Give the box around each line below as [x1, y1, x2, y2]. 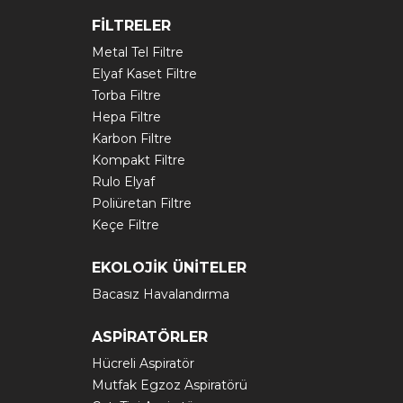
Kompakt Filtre [92, 152, 185, 168]
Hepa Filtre [92, 109, 161, 125]
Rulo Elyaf [92, 174, 155, 190]
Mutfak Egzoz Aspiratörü [92, 377, 247, 393]
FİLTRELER [92, 17, 171, 34]
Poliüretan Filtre [92, 195, 192, 211]
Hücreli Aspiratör [92, 355, 194, 372]
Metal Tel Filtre [92, 44, 184, 60]
